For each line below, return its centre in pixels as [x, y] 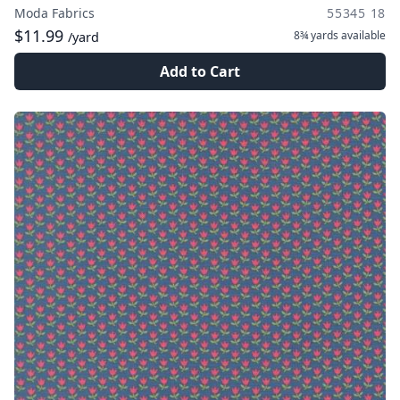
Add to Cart [200, 71]
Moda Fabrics [54, 13]
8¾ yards [316, 35]
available [362, 35]
